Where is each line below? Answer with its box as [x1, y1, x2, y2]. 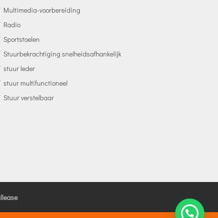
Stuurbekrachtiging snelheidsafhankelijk [3, 49, 121, 58]
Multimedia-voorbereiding [3, 5, 80, 15]
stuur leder [3, 63, 35, 73]
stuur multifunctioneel [3, 78, 68, 88]
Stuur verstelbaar [3, 92, 54, 102]
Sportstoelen [3, 34, 40, 44]
